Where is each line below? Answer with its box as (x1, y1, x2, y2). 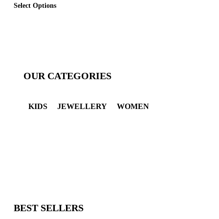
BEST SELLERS (14, 202, 84, 213)
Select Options (14, 1, 56, 9)
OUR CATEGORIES (23, 70, 111, 82)
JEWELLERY (57, 102, 107, 111)
